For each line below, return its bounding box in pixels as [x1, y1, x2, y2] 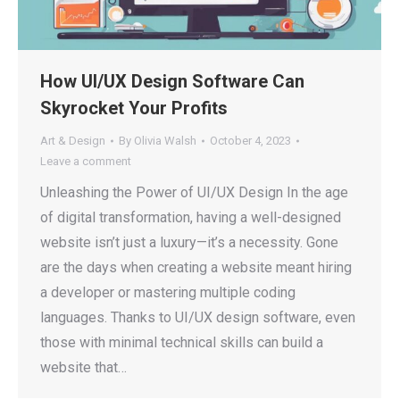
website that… [40, 359, 127, 377]
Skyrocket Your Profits [40, 97, 228, 120]
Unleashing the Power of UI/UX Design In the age [40, 184, 348, 202]
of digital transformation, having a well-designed [40, 209, 341, 227]
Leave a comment [40, 154, 131, 169]
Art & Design [40, 134, 105, 148]
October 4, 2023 [210, 134, 291, 148]
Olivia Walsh [134, 134, 196, 148]
